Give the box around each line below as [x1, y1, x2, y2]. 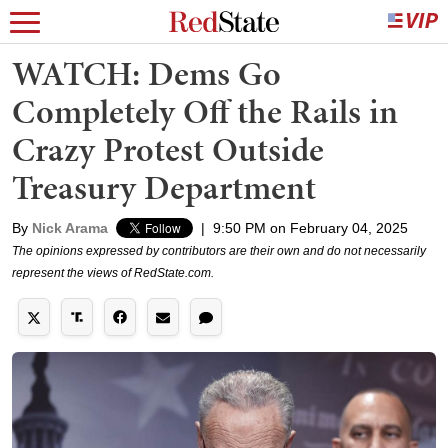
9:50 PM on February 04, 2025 [213, 220, 408, 236]
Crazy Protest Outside [12, 126, 324, 173]
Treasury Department [12, 164, 316, 211]
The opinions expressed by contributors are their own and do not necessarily [12, 244, 426, 258]
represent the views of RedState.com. [12, 266, 214, 280]
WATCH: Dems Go [12, 50, 281, 97]
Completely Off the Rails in [12, 88, 398, 135]
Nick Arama [32, 220, 108, 236]
